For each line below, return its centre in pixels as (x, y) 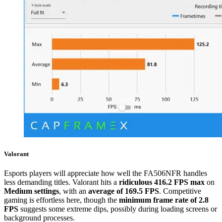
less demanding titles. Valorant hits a (61, 182)
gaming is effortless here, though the (61, 200)
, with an (74, 191)
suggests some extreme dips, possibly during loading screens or (118, 209)
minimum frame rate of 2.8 (164, 200)
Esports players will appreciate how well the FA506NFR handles (106, 173)
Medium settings (31, 191)
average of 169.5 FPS (124, 191)
